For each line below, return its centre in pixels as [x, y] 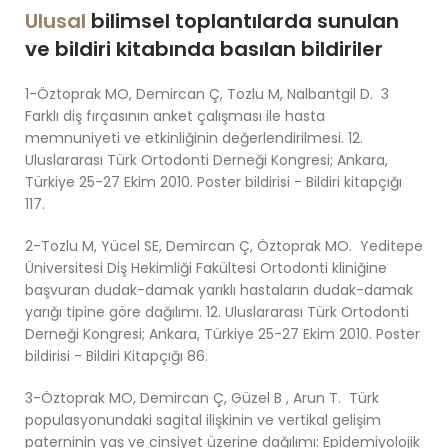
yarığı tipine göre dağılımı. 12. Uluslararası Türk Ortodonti [217, 312]
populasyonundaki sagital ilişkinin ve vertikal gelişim [203, 420]
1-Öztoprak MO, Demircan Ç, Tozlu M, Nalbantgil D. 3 [207, 94]
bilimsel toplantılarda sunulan [242, 21]
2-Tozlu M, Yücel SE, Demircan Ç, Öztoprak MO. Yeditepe [224, 246]
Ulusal [55, 21]
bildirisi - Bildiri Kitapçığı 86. [116, 356]
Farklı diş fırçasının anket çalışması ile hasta [175, 116]
